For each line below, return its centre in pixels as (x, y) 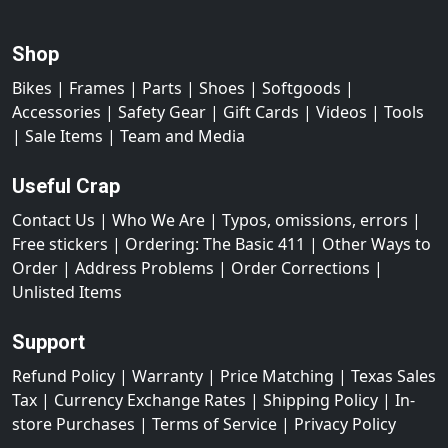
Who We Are (158, 220)
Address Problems (144, 268)
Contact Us (53, 220)
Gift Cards (261, 112)
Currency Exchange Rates (150, 400)
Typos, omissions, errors (315, 220)
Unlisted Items (67, 292)
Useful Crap (66, 186)
